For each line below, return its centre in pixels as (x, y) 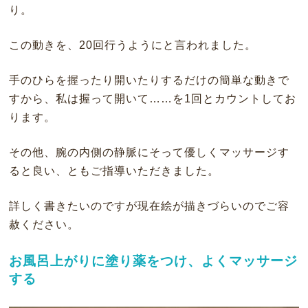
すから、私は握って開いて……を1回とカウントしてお (152, 98)
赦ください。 (44, 224)
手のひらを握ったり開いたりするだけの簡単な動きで (149, 80)
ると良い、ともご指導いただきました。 (114, 170)
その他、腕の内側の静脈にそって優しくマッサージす (149, 152)
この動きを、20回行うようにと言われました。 (132, 45)
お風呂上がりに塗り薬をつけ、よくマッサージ (153, 261)
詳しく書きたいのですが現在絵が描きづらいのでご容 (149, 206)
